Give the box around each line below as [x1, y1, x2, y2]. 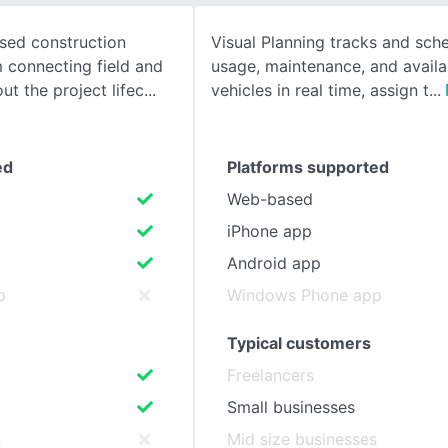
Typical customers [227, 333, 371, 353]
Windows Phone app [227, 285, 382, 305]
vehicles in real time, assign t [211, 80, 429, 100]
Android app [227, 253, 321, 273]
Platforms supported [227, 157, 389, 177]
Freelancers [227, 365, 314, 385]
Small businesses [227, 397, 355, 417]
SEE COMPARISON [78, 51, 194, 67]
